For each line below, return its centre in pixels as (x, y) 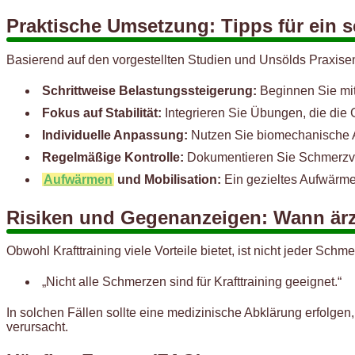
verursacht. (37, 327)
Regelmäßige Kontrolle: (113, 157)
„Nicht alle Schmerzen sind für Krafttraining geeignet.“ (192, 282)
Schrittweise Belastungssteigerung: (149, 90)
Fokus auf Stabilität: (102, 113)
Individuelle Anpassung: (115, 135)
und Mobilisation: (168, 179)
